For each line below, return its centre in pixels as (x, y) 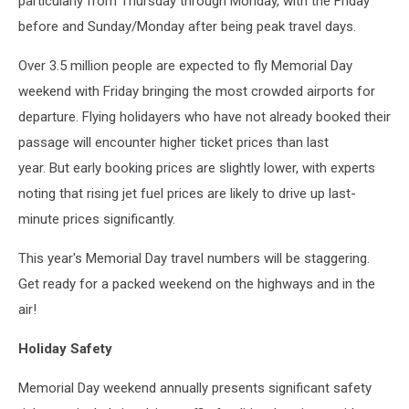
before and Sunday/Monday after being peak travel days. (187, 26)
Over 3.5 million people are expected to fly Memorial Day (185, 66)
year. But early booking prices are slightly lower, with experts (197, 168)
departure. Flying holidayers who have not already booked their (204, 117)
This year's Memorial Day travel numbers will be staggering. (194, 258)
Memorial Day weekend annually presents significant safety (195, 388)
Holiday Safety (65, 349)
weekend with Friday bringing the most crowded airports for (197, 91)
